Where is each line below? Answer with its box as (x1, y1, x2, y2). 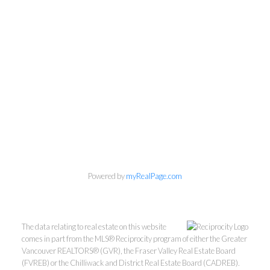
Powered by (88, 171, 126, 181)
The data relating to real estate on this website (21, 221, 166, 231)
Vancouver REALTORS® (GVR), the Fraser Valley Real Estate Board (21, 245, 236, 256)
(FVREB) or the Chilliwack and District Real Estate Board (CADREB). (21, 257, 240, 268)
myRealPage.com (126, 171, 182, 181)
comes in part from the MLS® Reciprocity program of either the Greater (21, 233, 247, 243)
